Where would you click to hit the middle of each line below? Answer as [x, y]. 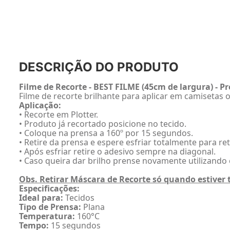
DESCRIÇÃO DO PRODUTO [99, 67]
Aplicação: [40, 105]
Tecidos [79, 198]
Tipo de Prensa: [50, 207]
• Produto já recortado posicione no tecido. [103, 124]
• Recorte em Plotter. [59, 114]
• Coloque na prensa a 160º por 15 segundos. [106, 133]
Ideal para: [41, 198]
